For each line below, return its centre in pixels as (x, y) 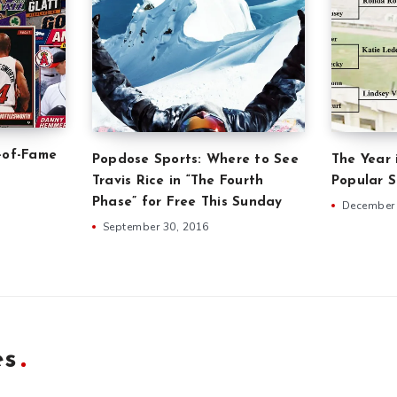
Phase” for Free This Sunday (187, 202)
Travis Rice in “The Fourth (178, 181)
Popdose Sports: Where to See (195, 160)
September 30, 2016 (156, 226)
